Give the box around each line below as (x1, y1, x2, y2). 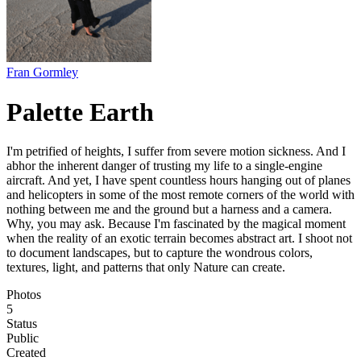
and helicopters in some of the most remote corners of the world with (6, 188, 355, 202)
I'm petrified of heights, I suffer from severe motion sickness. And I (6, 144, 346, 159)
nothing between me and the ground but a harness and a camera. (6, 202, 332, 217)
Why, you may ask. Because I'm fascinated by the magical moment (6, 217, 346, 231)
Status (6, 317, 37, 331)
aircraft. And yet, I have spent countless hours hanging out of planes (6, 173, 351, 188)
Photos (6, 288, 41, 302)
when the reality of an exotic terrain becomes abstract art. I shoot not (6, 231, 352, 246)
